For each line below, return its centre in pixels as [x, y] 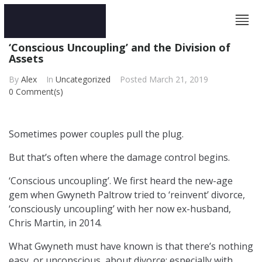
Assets [26, 59]
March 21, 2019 [179, 80]
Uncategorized [83, 80]
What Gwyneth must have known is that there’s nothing [131, 247]
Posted [135, 80]
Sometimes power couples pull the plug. [96, 134]
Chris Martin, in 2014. [55, 223]
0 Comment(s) [36, 92]
